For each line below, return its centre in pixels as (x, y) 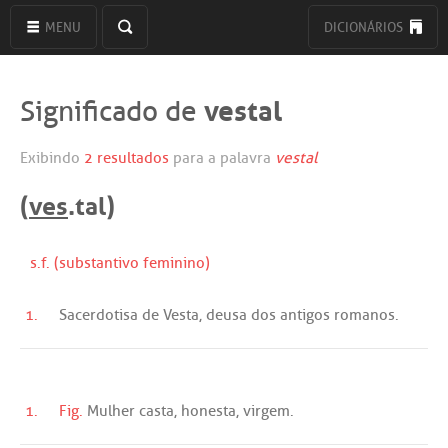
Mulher (111, 410)
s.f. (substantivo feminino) (120, 262)
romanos (364, 314)
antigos (305, 314)
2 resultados (126, 157)
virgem (266, 410)
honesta (208, 410)
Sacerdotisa (98, 314)
